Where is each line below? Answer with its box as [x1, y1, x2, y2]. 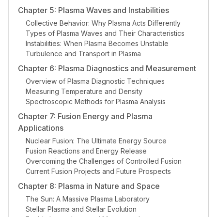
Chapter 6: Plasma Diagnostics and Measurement [18, 63, 197, 73]
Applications [18, 123, 64, 133]
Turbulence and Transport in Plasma [26, 49, 141, 58]
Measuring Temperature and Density [26, 87, 143, 95]
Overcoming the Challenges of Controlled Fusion [26, 156, 182, 165]
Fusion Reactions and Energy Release [26, 146, 147, 155]
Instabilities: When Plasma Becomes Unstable [26, 39, 169, 47]
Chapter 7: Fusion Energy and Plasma [18, 111, 153, 121]
